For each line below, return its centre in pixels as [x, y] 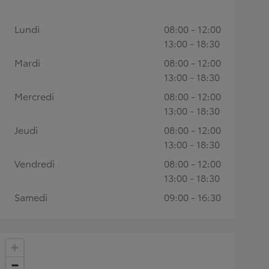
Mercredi [34, 95]
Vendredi [35, 163]
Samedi [31, 196]
